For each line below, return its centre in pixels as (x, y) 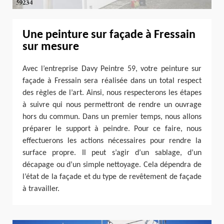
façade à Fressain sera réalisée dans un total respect (112, 81)
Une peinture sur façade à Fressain (109, 35)
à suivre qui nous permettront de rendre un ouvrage (112, 105)
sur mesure (51, 47)
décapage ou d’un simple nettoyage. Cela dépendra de (112, 165)
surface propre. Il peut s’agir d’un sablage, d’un (112, 153)
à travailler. (41, 189)
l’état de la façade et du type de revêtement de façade (112, 177)
